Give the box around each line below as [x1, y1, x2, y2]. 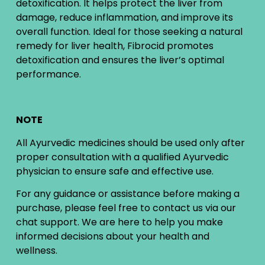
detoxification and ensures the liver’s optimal [15, 53, 224, 67]
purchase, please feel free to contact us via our [15, 201, 236, 215]
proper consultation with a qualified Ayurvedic [15, 150, 229, 164]
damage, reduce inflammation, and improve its [15, 11, 233, 25]
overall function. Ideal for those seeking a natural [15, 25, 243, 39]
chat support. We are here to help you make [15, 215, 223, 229]
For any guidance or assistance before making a [15, 187, 240, 201]
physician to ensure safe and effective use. [15, 164, 214, 178]
